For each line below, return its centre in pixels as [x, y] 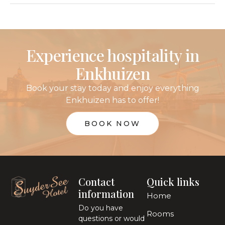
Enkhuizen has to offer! [113, 100]
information [106, 194]
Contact [96, 182]
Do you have [101, 208]
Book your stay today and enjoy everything [113, 88]
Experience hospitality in [113, 55]
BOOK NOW [113, 124]
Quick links [173, 182]
